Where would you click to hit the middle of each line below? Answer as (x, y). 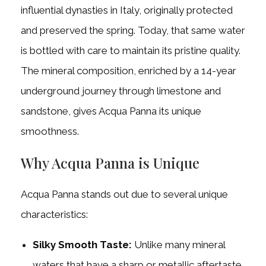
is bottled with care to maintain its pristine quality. (131, 51)
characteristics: (54, 215)
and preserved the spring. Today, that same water (133, 31)
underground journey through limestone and (121, 91)
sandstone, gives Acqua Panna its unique (111, 111)
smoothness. (50, 132)
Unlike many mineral (178, 245)
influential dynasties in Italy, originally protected (127, 10)
